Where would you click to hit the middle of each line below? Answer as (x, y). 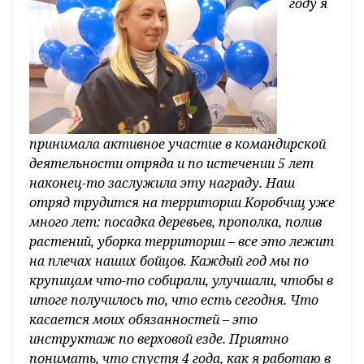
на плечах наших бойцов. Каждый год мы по (169, 261)
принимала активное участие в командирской (178, 144)
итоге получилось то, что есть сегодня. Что (174, 300)
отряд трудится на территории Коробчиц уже (182, 203)
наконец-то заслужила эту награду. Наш (162, 183)
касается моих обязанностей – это (143, 320)
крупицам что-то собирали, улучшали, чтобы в (181, 281)
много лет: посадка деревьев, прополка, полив (175, 222)
